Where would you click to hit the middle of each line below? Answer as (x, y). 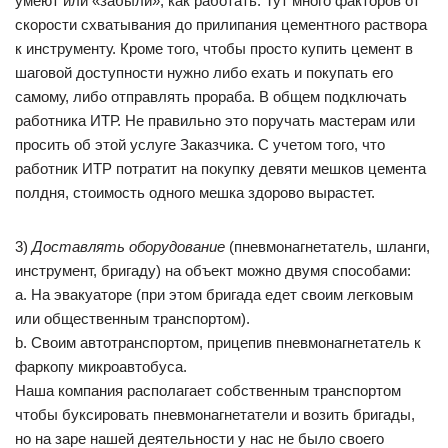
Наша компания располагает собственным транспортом (208, 390)
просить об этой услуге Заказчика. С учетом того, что (200, 144)
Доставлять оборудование (128, 246)
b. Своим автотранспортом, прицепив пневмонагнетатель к (218, 342)
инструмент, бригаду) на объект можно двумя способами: (213, 270)
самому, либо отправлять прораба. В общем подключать (211, 96)
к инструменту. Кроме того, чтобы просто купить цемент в (214, 48)
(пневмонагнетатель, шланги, (327, 246)
